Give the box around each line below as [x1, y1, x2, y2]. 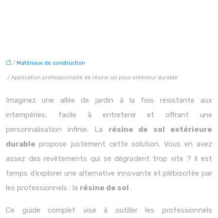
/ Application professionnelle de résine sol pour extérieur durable [6, 74, 178, 81]
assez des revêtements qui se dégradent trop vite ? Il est [6, 154, 212, 163]
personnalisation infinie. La [6, 125, 109, 134]
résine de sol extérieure [108, 125, 212, 134]
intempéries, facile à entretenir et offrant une [6, 110, 212, 119]
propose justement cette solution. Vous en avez [38, 140, 213, 148]
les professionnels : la [6, 183, 80, 192]
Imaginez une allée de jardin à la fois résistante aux [6, 96, 212, 105]
